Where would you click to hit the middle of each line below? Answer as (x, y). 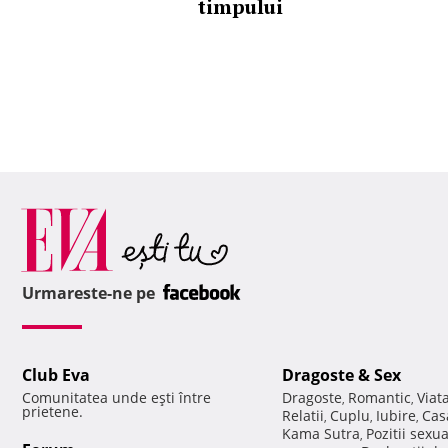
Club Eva (56, 375)
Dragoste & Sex (341, 375)
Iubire (396, 416)
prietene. (52, 412)
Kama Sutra (321, 434)
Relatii (303, 416)
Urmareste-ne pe (90, 293)
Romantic (379, 398)
